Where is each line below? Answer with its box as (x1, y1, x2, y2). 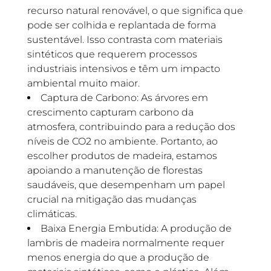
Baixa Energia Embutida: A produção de (40, 223, 232, 234)
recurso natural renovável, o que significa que (27, 5, 243, 16)
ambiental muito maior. (27, 77, 140, 89)
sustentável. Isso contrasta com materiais (27, 34, 223, 45)
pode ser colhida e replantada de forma (27, 19, 216, 31)
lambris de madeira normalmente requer (27, 237, 224, 249)
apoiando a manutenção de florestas (27, 165, 203, 176)
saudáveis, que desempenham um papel (27, 179, 225, 191)
